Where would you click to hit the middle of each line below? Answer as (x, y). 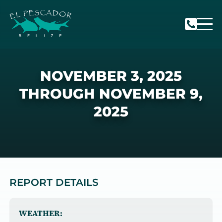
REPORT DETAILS (54, 182)
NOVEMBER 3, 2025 (111, 76)
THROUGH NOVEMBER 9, (111, 94)
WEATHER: (40, 213)
